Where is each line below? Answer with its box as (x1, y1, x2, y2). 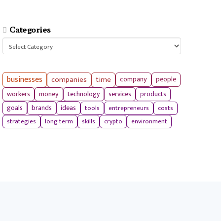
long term (44, 116, 73, 127)
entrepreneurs (108, 102, 149, 113)
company (119, 74, 147, 86)
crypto (104, 116, 122, 127)
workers (6, 88, 30, 101)
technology (67, 88, 100, 100)
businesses (6, 73, 42, 87)
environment (131, 116, 167, 127)
